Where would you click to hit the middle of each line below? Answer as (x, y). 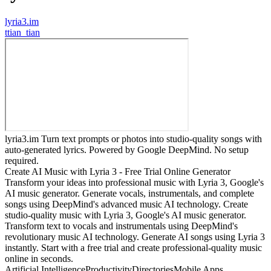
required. (22, 161)
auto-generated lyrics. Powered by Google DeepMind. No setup (127, 150)
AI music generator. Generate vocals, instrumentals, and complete (129, 194)
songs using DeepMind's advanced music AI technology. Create (126, 204)
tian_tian (24, 33)
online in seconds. (39, 259)
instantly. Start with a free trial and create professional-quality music (133, 248)
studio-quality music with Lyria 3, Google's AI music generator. (126, 215)
